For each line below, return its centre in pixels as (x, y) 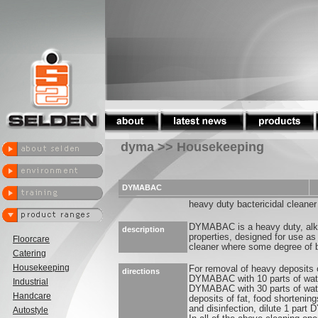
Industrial (31, 282)
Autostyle (31, 310)
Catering (29, 253)
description (143, 229)
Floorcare (31, 239)
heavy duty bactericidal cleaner (253, 204)
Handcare (32, 296)
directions (141, 271)
